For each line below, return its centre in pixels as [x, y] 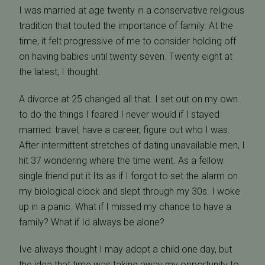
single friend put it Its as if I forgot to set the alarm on [128, 176]
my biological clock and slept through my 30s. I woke [130, 191]
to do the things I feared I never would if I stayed [119, 114]
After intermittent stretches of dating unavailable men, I [132, 145]
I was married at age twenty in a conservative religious [132, 10]
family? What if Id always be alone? [92, 222]
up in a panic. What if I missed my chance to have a [125, 207]
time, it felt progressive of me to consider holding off [127, 41]
